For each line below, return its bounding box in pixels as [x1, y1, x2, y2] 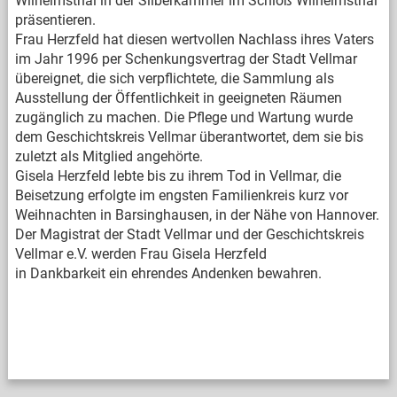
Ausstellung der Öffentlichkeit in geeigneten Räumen [14, 90, 342, 107]
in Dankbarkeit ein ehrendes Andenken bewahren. [14, 265, 322, 283]
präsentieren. [14, 12, 96, 29]
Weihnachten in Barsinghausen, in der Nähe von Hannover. [14, 206, 379, 224]
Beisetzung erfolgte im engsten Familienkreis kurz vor [14, 187, 348, 205]
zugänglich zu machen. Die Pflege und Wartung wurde [14, 109, 353, 127]
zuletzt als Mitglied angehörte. [14, 148, 203, 166]
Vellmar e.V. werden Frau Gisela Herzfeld [14, 245, 267, 263]
